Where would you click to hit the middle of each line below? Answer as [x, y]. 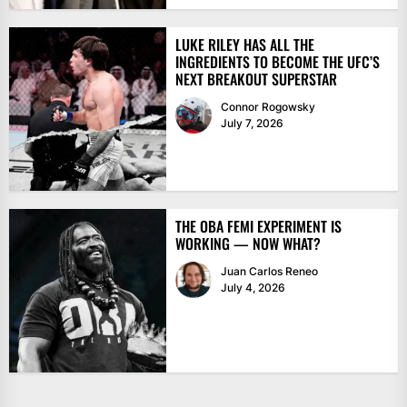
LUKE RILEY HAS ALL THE [244, 45]
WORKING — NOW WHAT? [248, 244]
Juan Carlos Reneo [269, 272]
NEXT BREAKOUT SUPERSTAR [256, 79]
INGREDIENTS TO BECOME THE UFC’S [277, 62]
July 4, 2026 [253, 288]
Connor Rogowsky [268, 107]
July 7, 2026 [252, 124]
